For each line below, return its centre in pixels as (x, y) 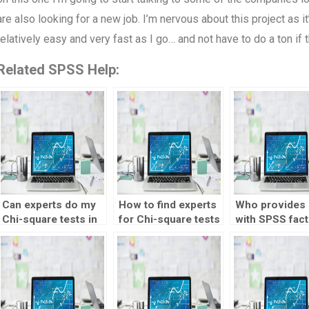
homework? (148, 234)
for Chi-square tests (169, 220)
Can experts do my (49, 205)
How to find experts (167, 205)
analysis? (258, 234)
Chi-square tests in (49, 220)
